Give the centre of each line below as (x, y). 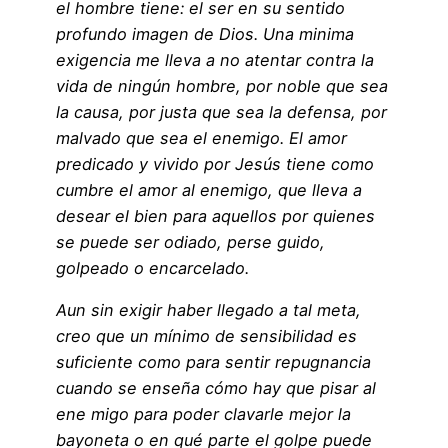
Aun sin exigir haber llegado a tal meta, (208, 310)
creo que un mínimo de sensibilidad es (206, 336)
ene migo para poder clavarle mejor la (203, 414)
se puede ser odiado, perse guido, (190, 241)
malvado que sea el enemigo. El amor (201, 137)
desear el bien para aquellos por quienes (215, 215)
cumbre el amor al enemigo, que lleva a (209, 189)
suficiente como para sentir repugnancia (213, 362)
